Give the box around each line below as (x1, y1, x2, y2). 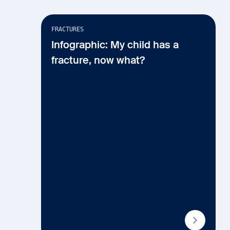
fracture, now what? (51, 56, 145, 66)
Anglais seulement (153, 20, 207, 26)
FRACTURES (51, 26, 84, 33)
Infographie (49, 3, 82, 9)
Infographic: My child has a (51, 41, 179, 51)
